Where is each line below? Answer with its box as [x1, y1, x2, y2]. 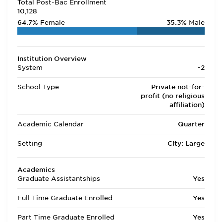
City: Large [167, 140, 205, 147]
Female [40, 19, 65, 26]
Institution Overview [17, 55, 87, 62]
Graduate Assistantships [17, 175, 100, 182]
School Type [17, 83, 59, 91]
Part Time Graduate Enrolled [17, 214, 114, 221]
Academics [17, 166, 55, 173]
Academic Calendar [17, 120, 84, 128]
